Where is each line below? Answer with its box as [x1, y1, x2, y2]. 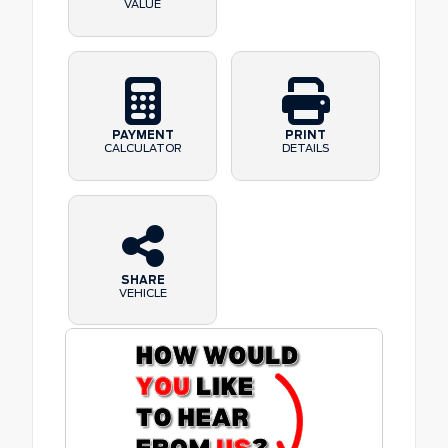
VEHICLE [118, 285, 167, 300]
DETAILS [281, 141, 330, 156]
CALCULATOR [103, 141, 182, 156]
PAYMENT [111, 128, 174, 143]
